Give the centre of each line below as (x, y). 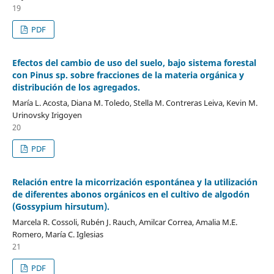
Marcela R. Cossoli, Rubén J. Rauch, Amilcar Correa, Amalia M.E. (124, 222)
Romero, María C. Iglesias (57, 234)
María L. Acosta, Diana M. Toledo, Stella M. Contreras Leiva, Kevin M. (135, 102)
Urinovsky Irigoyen (47, 115)
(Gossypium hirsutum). (61, 206)
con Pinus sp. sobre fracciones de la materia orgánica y (128, 75)
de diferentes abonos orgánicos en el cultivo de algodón (131, 194)
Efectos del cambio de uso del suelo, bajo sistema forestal (134, 62)
